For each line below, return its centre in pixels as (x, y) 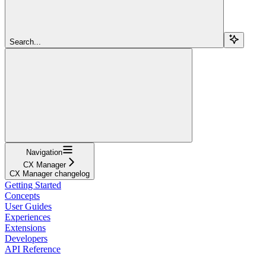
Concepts (22, 195)
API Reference (33, 249)
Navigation (44, 152)
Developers (26, 238)
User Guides (28, 206)
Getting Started (33, 185)
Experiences (28, 217)
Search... (25, 42)
